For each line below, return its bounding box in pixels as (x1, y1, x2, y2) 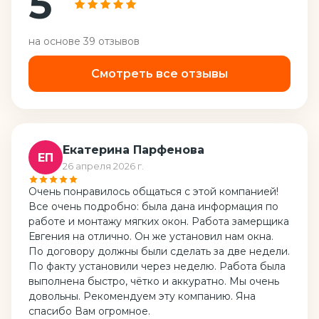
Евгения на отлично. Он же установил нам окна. (28, 230, 273, 244)
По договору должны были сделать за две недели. (28, 245, 290, 258)
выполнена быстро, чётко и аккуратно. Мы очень (28, 275, 279, 288)
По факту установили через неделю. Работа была (28, 260, 286, 273)
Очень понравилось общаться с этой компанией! (28, 185, 278, 199)
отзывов (95, 35, 140, 48)
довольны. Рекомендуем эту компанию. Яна (28, 290, 256, 303)
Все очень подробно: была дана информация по (28, 200, 278, 214)
